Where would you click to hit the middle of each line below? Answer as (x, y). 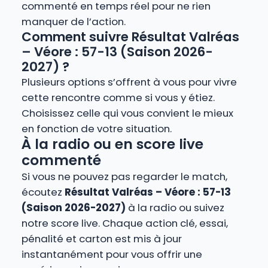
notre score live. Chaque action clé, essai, (124, 223)
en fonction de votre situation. (96, 129)
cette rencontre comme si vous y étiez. (118, 98)
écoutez (43, 192)
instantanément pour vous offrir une (112, 255)
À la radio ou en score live (112, 144)
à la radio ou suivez (175, 208)
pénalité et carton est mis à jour (101, 239)
